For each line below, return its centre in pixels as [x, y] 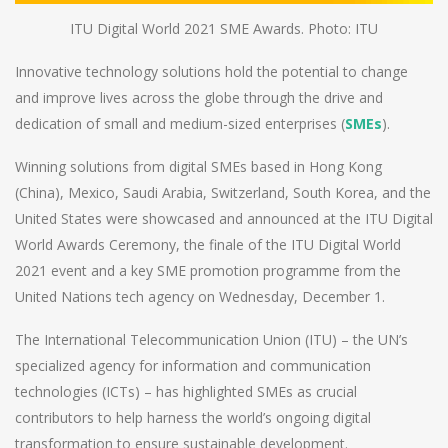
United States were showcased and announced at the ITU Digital [224, 219]
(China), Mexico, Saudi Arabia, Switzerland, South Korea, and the [223, 193]
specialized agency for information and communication [193, 366]
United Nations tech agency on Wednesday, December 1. [200, 297]
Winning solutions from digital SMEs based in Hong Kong [198, 167]
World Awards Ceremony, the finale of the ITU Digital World [208, 245]
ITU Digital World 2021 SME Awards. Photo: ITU [224, 29]
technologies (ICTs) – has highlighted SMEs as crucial [186, 392]
